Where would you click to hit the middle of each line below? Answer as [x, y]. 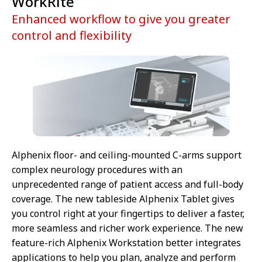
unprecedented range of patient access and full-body [127, 185]
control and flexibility [72, 35]
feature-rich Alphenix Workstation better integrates [126, 243]
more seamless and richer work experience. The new [127, 228]
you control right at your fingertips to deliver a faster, [128, 214]
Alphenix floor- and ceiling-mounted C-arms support [127, 155]
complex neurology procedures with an [97, 170]
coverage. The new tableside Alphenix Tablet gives [123, 199]
